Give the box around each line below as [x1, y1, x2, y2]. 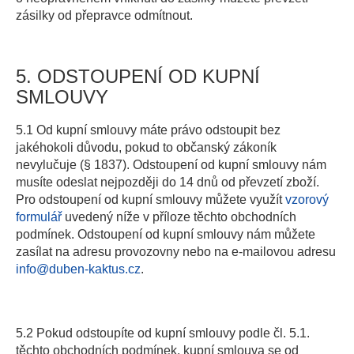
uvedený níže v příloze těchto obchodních [62, 210, 296, 224]
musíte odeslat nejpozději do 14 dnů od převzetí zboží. [16, 175, 319, 189]
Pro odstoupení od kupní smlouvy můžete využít [16, 193, 285, 206]
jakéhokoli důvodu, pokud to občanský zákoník [16, 141, 277, 154]
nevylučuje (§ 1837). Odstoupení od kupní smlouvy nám [16, 158, 326, 171]
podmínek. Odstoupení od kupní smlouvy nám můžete [16, 228, 315, 241]
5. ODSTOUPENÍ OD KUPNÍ [16, 66, 260, 87]
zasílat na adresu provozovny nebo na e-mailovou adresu [16, 245, 336, 258]
